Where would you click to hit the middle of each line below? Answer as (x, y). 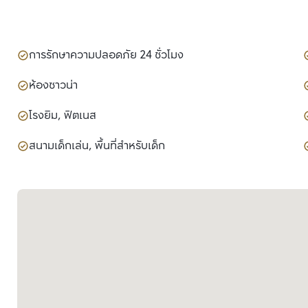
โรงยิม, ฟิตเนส (63, 116)
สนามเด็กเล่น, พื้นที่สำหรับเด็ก (97, 146)
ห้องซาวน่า (53, 86)
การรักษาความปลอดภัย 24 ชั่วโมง (106, 56)
